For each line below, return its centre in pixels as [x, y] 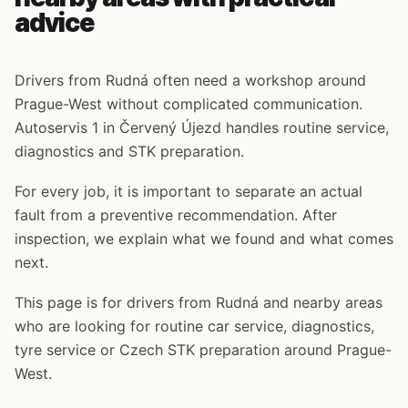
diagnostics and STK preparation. [129, 151]
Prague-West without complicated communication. [189, 104]
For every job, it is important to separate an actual [189, 191]
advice [55, 23]
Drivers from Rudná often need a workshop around [190, 80]
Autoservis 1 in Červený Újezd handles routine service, [202, 127]
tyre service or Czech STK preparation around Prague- [203, 350]
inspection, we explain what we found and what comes [204, 239]
